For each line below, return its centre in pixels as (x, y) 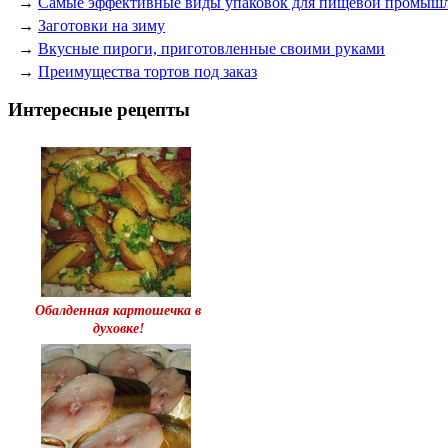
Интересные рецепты (99, 110)
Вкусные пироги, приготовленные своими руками (211, 48)
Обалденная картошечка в (118, 310)
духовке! (118, 328)
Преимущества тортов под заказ (147, 71)
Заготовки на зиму (101, 25)
